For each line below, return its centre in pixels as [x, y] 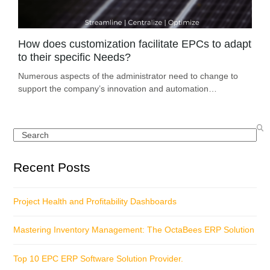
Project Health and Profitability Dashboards [95, 202]
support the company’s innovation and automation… [117, 88]
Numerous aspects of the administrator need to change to [128, 76]
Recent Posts [52, 167]
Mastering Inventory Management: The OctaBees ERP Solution [134, 230]
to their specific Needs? [74, 57]
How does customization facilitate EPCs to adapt [134, 44]
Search [27, 133]
